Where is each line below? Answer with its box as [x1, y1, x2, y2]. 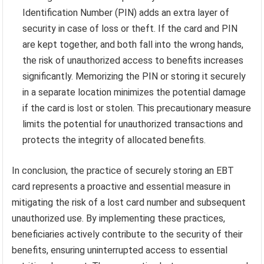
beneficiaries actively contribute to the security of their [12, 229, 243, 240]
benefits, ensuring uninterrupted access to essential [12, 245, 228, 256]
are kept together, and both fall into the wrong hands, [22, 39, 244, 51]
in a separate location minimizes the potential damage [22, 87, 246, 98]
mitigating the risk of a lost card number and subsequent [12, 197, 246, 209]
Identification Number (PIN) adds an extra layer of [22, 7, 230, 19]
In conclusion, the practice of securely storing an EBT [12, 165, 235, 177]
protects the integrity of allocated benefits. [22, 134, 206, 146]
